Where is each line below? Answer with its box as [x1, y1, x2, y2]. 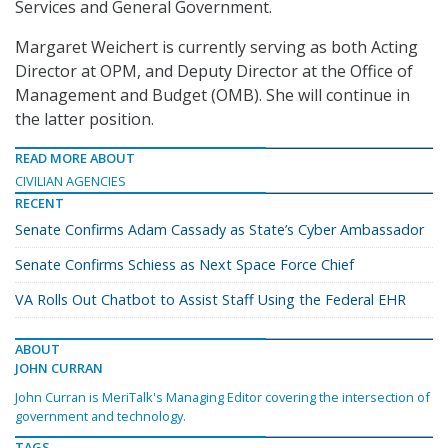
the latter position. [15, 108, 154, 131]
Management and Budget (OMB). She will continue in [15, 84, 410, 107]
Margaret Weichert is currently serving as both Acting [15, 36, 418, 59]
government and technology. [15, 407, 186, 426]
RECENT [15, 194, 64, 213]
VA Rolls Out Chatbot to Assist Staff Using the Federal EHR [15, 290, 406, 310]
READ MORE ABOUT [15, 149, 135, 168]
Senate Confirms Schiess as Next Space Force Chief [15, 255, 354, 275]
